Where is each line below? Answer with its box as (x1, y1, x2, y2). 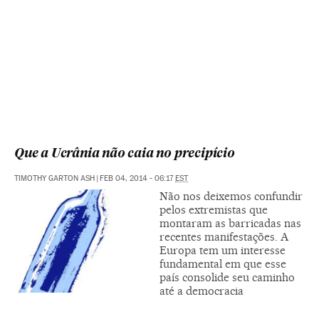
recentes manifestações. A (159, 229, 288, 244)
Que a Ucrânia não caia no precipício (14, 147, 235, 160)
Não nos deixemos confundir (159, 189, 303, 203)
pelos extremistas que (159, 202, 268, 216)
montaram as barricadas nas (159, 216, 301, 230)
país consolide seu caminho (159, 270, 295, 284)
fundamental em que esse (159, 256, 286, 271)
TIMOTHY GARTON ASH (14, 173, 95, 183)
